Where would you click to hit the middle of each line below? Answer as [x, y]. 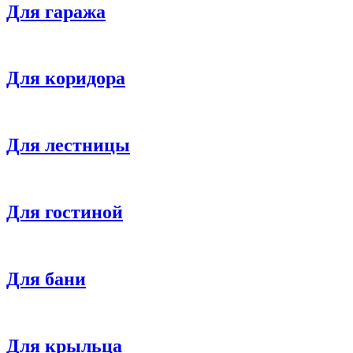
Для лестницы [68, 145]
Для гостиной [65, 212]
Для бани [46, 279]
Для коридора [66, 78]
